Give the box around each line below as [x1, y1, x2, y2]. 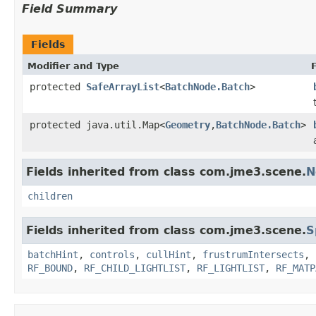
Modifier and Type [28, 60, 119, 71]
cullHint [146, 248, 191, 260]
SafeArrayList [86, 80, 159, 92]
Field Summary [22, 1, 117, 16]
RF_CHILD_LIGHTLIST [84, 262, 186, 274]
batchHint [28, 248, 78, 260]
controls [90, 248, 135, 260]
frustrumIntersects [202, 248, 304, 260]
